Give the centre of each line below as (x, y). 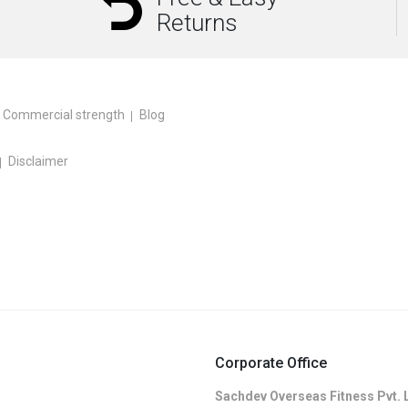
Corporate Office (271, 362)
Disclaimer (38, 161)
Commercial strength (64, 114)
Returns (197, 22)
